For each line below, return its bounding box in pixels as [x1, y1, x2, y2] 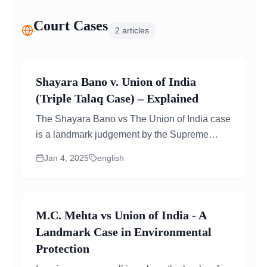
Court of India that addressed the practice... [36, 145, 216, 155]
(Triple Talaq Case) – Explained [36, 92, 198, 105]
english [97, 153, 124, 163]
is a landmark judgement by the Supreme [36, 129, 209, 139]
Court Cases [33, 18, 108, 33]
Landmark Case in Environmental [36, 225, 212, 238]
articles [120, 26, 149, 35]
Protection [36, 242, 89, 255]
